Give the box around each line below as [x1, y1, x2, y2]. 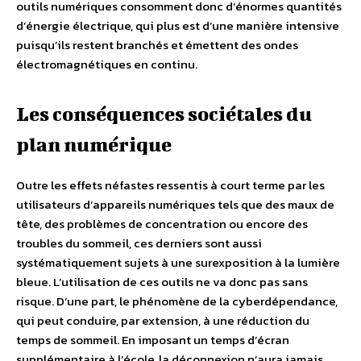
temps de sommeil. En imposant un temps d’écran [16, 330, 289, 349]
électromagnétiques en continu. [16, 55, 197, 73]
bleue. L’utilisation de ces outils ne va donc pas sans [16, 272, 308, 291]
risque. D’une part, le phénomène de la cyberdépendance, [16, 292, 338, 310]
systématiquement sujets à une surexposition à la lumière [16, 253, 340, 272]
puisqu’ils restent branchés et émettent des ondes [16, 35, 298, 54]
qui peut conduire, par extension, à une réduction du [16, 311, 309, 330]
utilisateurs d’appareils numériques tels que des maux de [16, 195, 334, 214]
